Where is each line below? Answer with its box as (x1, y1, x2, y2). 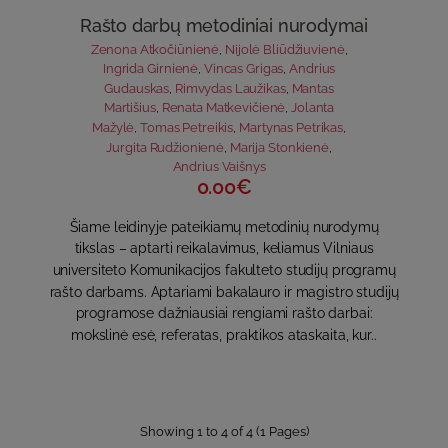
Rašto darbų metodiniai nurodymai (79, 15, 369, 36)
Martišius (103, 100, 156, 116)
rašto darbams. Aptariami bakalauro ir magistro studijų (49, 283, 399, 300)
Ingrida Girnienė (102, 61, 199, 77)
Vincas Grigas (203, 61, 284, 77)
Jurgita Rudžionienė (106, 139, 224, 155)
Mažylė (92, 120, 135, 135)
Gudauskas (104, 80, 170, 96)
